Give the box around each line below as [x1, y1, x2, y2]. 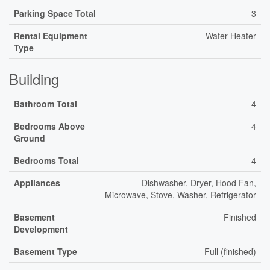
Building [9, 68, 59, 89]
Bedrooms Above [14, 120, 85, 132]
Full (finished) [204, 245, 256, 257]
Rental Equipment [14, 30, 87, 42]
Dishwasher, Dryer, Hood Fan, [142, 177, 256, 189]
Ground [14, 132, 45, 144]
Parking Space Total [14, 7, 96, 19]
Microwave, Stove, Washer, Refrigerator [105, 189, 256, 201]
